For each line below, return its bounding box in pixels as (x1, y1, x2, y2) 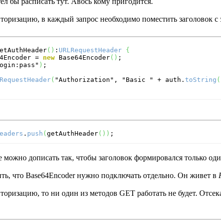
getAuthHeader (47, 130, 98, 137)
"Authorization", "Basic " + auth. (55, 76, 185, 83)
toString (185, 76, 217, 83)
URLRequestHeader (59, 46, 122, 54)
